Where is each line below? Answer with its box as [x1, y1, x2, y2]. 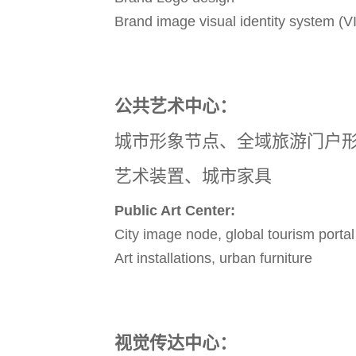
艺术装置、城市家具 [114, 165, 272, 186]
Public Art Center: [114, 202, 235, 219]
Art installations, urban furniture [114, 250, 312, 266]
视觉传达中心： [114, 332, 237, 353]
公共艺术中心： [114, 95, 237, 116]
